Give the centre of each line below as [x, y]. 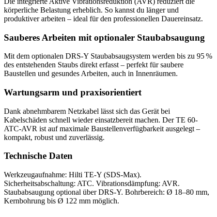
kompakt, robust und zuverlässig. [54, 137]
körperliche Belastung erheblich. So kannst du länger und [91, 10]
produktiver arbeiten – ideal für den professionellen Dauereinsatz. [103, 18]
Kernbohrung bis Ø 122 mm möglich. [62, 201]
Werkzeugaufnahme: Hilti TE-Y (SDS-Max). [73, 175]
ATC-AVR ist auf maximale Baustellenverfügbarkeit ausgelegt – [102, 128]
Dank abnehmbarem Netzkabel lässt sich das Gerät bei [87, 111]
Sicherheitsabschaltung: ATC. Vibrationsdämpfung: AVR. [92, 184]
